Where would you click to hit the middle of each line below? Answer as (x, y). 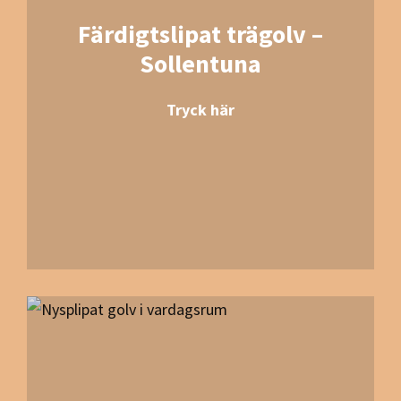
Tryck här (200, 110)
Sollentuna (200, 64)
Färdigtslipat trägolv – (200, 34)
